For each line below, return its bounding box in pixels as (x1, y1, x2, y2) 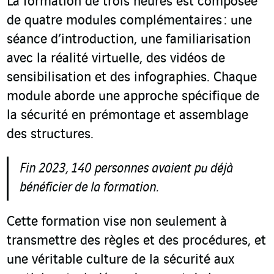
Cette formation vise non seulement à (7, 215, 227, 230)
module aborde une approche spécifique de (7, 89, 259, 105)
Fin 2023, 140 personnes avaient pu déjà (20, 161, 233, 177)
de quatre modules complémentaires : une (7, 13, 252, 29)
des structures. (7, 127, 94, 143)
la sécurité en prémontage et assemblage (7, 108, 248, 124)
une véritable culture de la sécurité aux (7, 253, 234, 268)
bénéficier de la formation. (20, 180, 158, 196)
